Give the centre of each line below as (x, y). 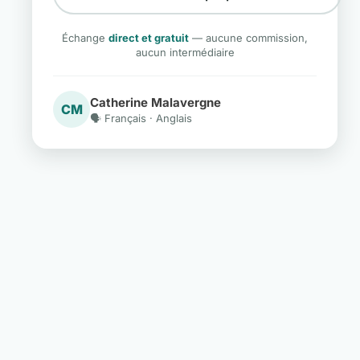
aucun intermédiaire (185, 52)
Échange (85, 38)
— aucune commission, (248, 38)
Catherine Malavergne (155, 102)
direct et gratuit (149, 38)
